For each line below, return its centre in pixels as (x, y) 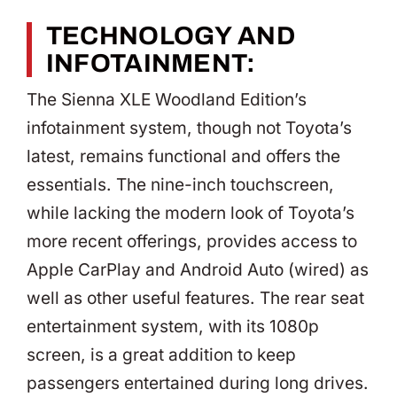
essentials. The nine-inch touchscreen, (180, 185)
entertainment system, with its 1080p (173, 327)
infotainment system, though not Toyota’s (189, 128)
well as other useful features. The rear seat (195, 299)
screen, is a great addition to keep (161, 355)
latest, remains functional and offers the (183, 157)
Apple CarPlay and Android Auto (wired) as (198, 270)
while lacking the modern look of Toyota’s (191, 214)
